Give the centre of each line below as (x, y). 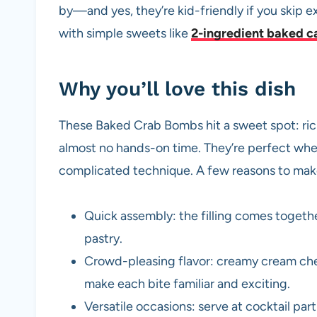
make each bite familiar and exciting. (187, 284)
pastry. (103, 239)
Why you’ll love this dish (177, 89)
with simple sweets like (125, 34)
